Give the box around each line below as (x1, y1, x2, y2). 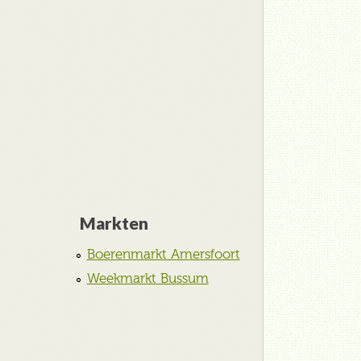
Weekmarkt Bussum (86, 270, 209, 286)
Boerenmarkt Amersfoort (86, 246, 240, 262)
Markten (80, 212, 148, 233)
